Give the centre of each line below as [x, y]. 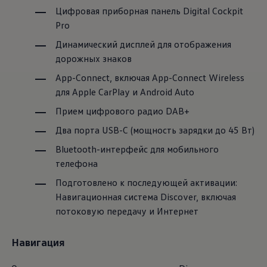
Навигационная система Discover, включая [145, 197]
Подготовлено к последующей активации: [146, 183]
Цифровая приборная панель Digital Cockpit [149, 11]
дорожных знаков [93, 59]
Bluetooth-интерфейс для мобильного [137, 149]
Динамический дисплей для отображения [143, 44]
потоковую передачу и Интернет [127, 211]
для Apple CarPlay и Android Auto [125, 92]
